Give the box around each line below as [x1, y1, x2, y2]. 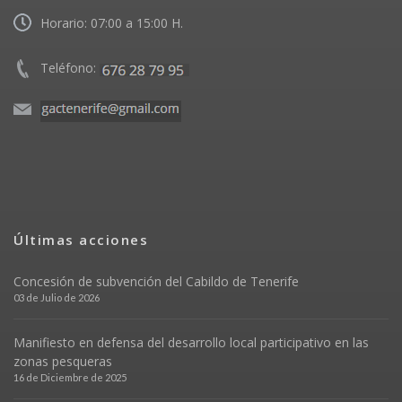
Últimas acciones [13, 230, 148, 249]
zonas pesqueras [13, 352, 112, 370]
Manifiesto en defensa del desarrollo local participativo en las [13, 333, 369, 351]
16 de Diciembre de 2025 [13, 371, 127, 383]
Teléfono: [40, 59, 100, 77]
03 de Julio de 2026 [13, 291, 100, 303]
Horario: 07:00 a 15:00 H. [40, 14, 183, 32]
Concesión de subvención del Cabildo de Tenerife [13, 272, 299, 290]
